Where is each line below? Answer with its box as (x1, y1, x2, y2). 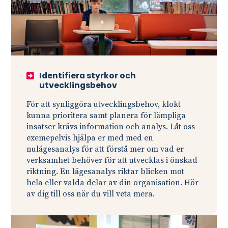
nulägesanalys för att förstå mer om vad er (26, 144, 184, 154)
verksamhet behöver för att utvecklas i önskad (26, 155, 198, 165)
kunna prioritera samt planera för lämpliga (26, 110, 186, 121)
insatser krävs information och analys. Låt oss (26, 122, 195, 132)
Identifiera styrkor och (39, 69, 136, 81)
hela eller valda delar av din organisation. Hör (26, 178, 199, 188)
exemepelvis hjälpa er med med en (26, 133, 154, 143)
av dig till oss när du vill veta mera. (26, 189, 155, 199)
